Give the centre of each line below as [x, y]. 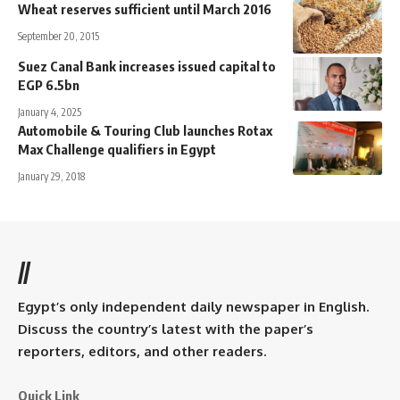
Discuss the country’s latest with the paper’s [166, 329]
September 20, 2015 [58, 36]
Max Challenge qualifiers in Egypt [117, 149]
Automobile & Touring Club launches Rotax [145, 130]
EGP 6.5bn [49, 84]
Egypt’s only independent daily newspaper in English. [193, 306]
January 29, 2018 [51, 176]
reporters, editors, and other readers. [142, 351]
